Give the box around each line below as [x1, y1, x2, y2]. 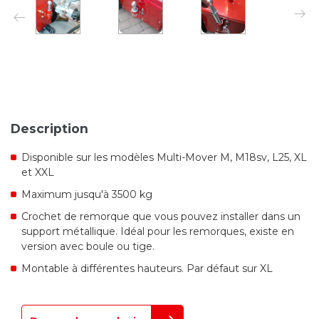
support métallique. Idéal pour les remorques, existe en [21, 224, 294, 238]
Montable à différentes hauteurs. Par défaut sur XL [21, 261, 273, 275]
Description [11, 120, 88, 136]
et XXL [21, 165, 54, 179]
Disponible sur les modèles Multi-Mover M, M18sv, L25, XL [21, 150, 307, 164]
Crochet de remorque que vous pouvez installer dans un [21, 209, 300, 223]
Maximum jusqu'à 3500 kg [21, 187, 152, 201]
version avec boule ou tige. [21, 239, 155, 253]
